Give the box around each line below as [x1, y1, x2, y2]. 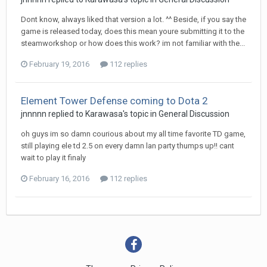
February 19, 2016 [29, 60, 89, 69]
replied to [46, 109, 85, 119]
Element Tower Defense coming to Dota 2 [21, 95, 208, 107]
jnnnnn [21, 109, 46, 119]
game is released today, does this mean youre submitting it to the [21, 27, 244, 36]
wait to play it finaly [21, 153, 86, 162]
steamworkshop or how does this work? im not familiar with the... [21, 39, 245, 48]
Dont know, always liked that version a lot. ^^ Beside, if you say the [21, 15, 246, 24]
